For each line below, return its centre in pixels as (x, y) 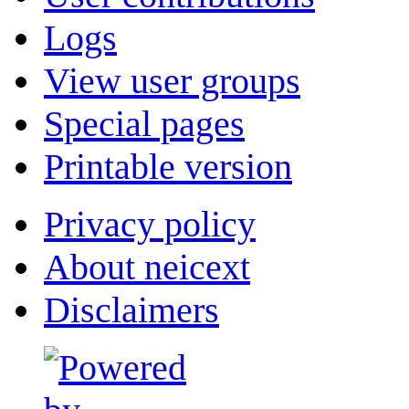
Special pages (144, 124)
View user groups (172, 81)
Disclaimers (131, 310)
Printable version (168, 167)
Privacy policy (150, 224)
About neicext (147, 267)
